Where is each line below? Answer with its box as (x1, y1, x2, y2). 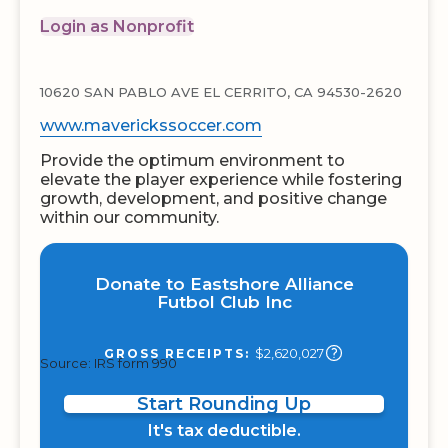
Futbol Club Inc (156, 292, 292, 312)
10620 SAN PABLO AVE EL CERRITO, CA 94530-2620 (40, 84, 402, 100)
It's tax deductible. (147, 421, 301, 440)
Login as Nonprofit (40, 17, 194, 36)
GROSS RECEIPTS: (104, 346, 255, 361)
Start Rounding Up (137, 393, 311, 415)
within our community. (40, 208, 219, 227)
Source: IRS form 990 (40, 355, 177, 371)
